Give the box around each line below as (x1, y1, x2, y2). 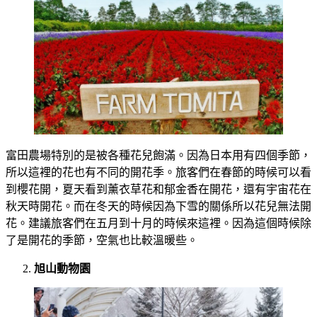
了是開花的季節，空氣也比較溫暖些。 (6, 234, 198, 247)
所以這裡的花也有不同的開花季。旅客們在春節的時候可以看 (6, 166, 311, 179)
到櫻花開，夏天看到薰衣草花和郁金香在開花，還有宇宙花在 (6, 183, 311, 196)
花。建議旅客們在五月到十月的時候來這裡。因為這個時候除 (6, 217, 311, 230)
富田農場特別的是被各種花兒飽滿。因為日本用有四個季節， (6, 149, 311, 162)
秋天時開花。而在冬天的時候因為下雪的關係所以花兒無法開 (6, 200, 311, 213)
